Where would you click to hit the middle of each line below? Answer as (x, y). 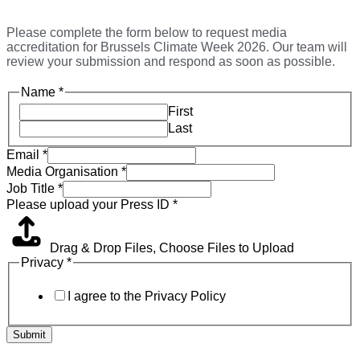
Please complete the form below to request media (147, 32)
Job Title (32, 189)
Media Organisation (64, 172)
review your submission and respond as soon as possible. (171, 61)
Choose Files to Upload (227, 248)
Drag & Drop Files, (104, 248)
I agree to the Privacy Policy (147, 296)
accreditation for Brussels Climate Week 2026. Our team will (177, 47)
